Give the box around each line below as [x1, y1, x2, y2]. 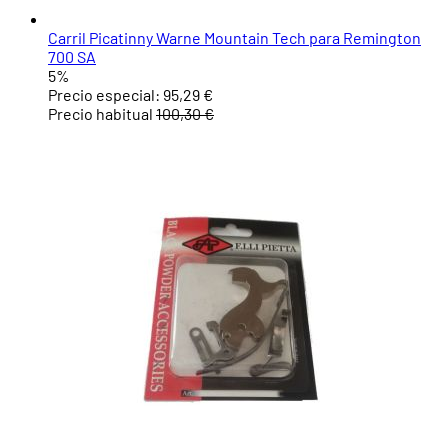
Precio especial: [48, 85, 160, 105]
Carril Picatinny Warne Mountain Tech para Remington [48, 28, 421, 48]
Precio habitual [48, 104, 153, 124]
